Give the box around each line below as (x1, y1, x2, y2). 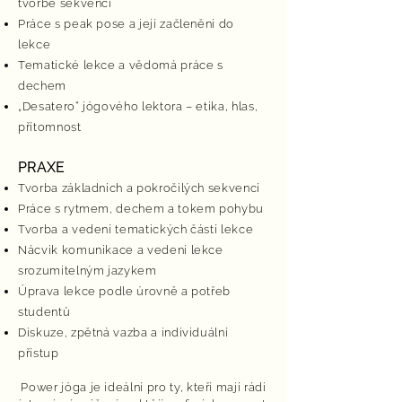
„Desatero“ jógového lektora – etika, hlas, (18, 100, 258, 113)
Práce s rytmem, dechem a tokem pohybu (18, 202, 265, 215)
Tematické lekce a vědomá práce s (18, 58, 223, 72)
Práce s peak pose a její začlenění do (18, 17, 235, 31)
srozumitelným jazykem (18, 264, 157, 277)
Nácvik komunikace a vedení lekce (18, 243, 223, 257)
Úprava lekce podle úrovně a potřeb (18, 284, 232, 298)
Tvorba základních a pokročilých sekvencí (18, 181, 260, 195)
